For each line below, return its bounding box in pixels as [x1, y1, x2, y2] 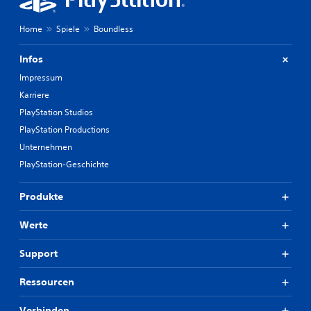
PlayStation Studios [19, 106, 93, 118]
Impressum [19, 72, 62, 83]
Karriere [19, 89, 49, 101]
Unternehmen [19, 141, 72, 153]
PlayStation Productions [19, 124, 110, 135]
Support [19, 247, 58, 260]
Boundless [94, 23, 133, 35]
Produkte [19, 190, 63, 203]
